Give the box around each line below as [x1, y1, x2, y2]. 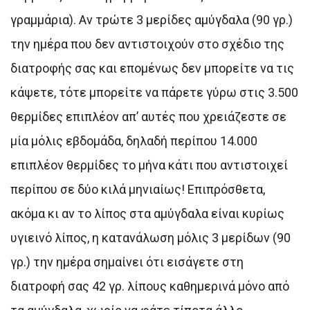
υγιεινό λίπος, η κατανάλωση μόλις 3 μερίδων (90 [10, 230, 291, 245]
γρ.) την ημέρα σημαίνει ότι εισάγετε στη [10, 254, 244, 269]
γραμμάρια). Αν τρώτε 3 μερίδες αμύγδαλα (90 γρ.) [10, 12, 293, 27]
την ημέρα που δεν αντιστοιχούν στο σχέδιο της [10, 36, 284, 51]
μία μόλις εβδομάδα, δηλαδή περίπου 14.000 [10, 133, 257, 148]
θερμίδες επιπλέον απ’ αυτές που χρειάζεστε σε [10, 109, 286, 124]
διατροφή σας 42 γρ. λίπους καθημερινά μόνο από [10, 278, 289, 293]
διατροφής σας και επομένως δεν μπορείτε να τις [10, 60, 294, 75]
